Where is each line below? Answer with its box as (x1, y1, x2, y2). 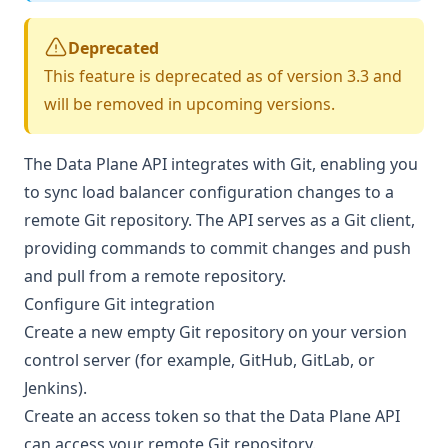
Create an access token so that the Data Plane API (24, 405, 400, 427)
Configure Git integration (24, 293, 219, 315)
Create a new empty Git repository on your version (24, 321, 407, 343)
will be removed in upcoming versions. (44, 93, 335, 115)
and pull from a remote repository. (24, 265, 286, 287)
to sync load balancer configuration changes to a (24, 181, 394, 203)
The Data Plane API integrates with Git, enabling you (24, 153, 418, 175)
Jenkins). (24, 377, 87, 399)
